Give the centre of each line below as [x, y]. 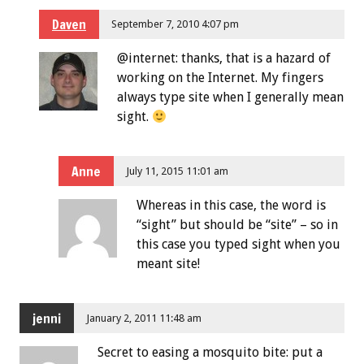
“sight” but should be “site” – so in [237, 225]
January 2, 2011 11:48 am [144, 318]
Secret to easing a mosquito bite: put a [210, 352]
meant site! [168, 264]
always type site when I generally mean [230, 97]
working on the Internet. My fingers [220, 78]
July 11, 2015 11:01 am [178, 171]
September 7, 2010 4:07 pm [175, 24]
